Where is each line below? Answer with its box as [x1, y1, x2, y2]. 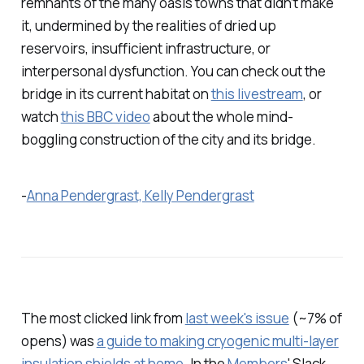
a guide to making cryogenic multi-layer [96, 331, 339, 351]
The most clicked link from [20, 309, 185, 328]
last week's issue [184, 309, 289, 328]
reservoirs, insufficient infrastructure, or [20, 39, 271, 58]
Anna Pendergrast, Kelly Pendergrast [26, 185, 254, 205]
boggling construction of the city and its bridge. [20, 130, 316, 149]
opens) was [20, 331, 97, 351]
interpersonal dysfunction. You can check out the [20, 62, 326, 81]
